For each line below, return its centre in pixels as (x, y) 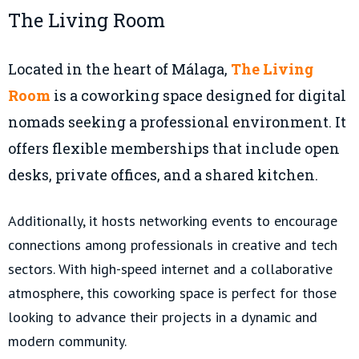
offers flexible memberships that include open (174, 149)
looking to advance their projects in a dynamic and (163, 317)
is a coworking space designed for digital (198, 96)
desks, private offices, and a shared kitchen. (163, 175)
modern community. (67, 341)
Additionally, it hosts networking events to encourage (173, 221)
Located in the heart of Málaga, (119, 69)
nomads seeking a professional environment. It (177, 122)
